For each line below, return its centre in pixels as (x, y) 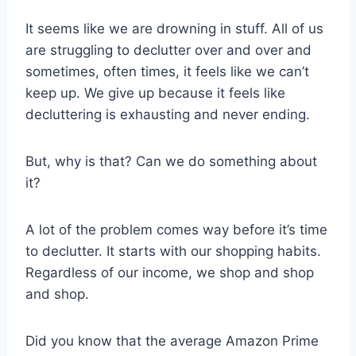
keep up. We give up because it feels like (155, 93)
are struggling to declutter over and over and (168, 50)
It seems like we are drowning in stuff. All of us (174, 28)
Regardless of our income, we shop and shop (170, 272)
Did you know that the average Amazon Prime (172, 341)
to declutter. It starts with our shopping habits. (173, 251)
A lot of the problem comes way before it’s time (176, 229)
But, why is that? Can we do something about (171, 161)
